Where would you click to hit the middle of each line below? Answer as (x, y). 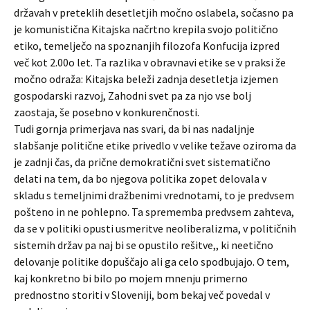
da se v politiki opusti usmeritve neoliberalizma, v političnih (155, 228)
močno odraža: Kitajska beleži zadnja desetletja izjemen (146, 79)
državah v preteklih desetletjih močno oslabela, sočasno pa (154, 12)
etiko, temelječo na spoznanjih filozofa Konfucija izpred (147, 46)
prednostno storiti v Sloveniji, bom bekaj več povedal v (142, 295)
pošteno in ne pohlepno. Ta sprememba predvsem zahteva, (154, 212)
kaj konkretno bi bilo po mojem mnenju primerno (131, 278)
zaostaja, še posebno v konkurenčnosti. (107, 112)
